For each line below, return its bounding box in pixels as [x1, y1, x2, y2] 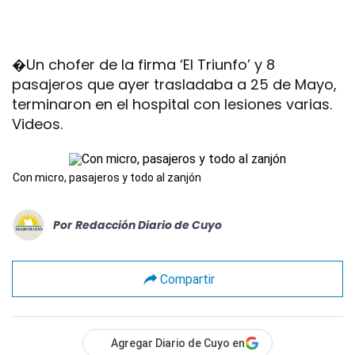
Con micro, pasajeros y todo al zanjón [13, 171, 201, 184]
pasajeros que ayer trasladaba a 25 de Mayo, [12, 74, 337, 94]
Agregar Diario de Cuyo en [111, 337, 245, 349]
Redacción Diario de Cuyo [75, 216, 222, 233]
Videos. [12, 114, 63, 134]
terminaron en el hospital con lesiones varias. [12, 94, 332, 114]
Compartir [159, 271, 215, 287]
